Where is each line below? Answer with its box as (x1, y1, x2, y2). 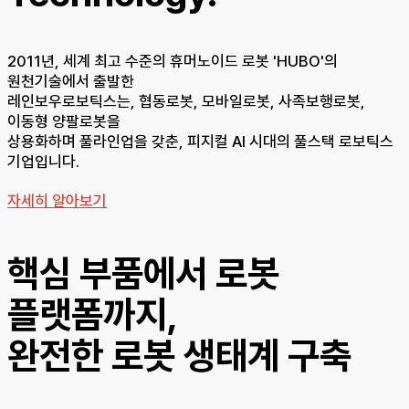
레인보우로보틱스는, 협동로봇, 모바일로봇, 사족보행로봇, (7, 92, 365, 110)
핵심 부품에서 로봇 (7, 251, 279, 296)
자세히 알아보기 (7, 192, 107, 210)
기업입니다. (7, 152, 79, 171)
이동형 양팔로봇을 (7, 112, 121, 131)
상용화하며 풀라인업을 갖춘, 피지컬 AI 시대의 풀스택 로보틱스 (7, 132, 393, 151)
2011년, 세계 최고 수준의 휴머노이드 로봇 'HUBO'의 (7, 52, 338, 70)
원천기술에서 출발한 (7, 72, 134, 90)
